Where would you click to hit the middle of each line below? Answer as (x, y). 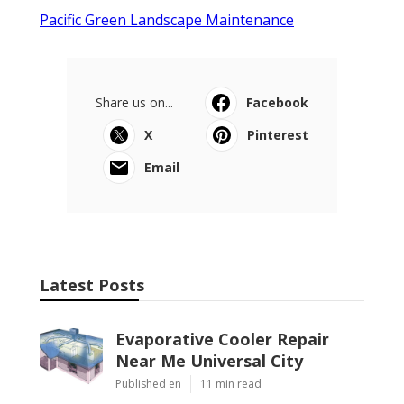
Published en (148, 383)
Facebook (277, 102)
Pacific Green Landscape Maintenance (167, 19)
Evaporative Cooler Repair (222, 339)
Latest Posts (92, 285)
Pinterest (278, 134)
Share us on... (134, 102)
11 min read (231, 383)
